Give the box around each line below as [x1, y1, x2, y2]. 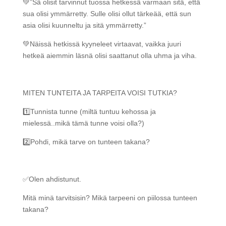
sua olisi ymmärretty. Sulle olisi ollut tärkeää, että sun [22, 10, 191, 18]
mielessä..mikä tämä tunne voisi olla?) [22, 119, 144, 127]
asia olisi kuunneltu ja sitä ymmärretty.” [22, 21, 146, 29]
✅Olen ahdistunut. [22, 175, 81, 183]
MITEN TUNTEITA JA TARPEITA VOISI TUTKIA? [22, 89, 177, 97]
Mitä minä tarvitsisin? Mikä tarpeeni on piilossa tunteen [22, 194, 197, 202]
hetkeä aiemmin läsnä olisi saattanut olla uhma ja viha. [22, 51, 197, 60]
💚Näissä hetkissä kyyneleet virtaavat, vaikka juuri [22, 40, 181, 48]
